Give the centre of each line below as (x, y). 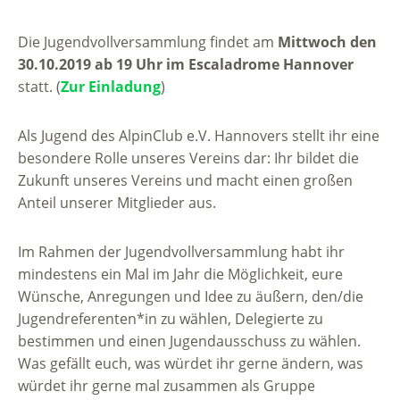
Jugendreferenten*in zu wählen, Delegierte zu (171, 319)
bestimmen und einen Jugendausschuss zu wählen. (189, 342)
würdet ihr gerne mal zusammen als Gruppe (167, 386)
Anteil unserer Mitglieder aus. (117, 203)
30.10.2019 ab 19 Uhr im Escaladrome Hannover (186, 65)
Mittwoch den (327, 42)
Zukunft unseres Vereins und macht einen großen (185, 181)
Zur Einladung (111, 87)
